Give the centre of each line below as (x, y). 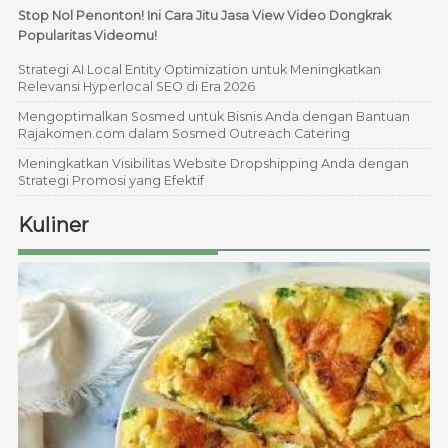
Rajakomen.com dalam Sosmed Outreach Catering (183, 133)
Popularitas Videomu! (87, 35)
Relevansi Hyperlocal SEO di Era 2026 (136, 86)
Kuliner (53, 225)
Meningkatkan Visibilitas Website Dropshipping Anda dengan (213, 163)
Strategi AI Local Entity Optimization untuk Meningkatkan (199, 69)
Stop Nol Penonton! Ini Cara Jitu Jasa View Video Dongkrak (204, 15)
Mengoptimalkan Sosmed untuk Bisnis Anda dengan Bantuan (213, 116)
